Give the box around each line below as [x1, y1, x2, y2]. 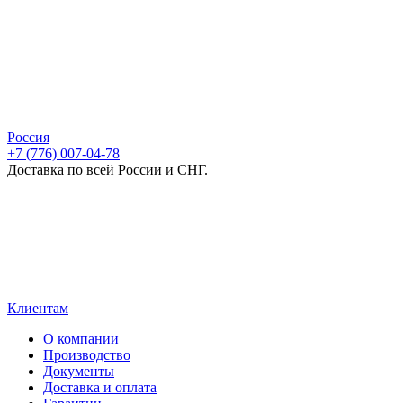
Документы [43, 363, 114, 379]
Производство [43, 347, 130, 363]
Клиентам [7, 300, 68, 316]
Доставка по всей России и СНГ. [7, 162, 208, 177]
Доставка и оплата [43, 380, 157, 395]
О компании [43, 331, 119, 346]
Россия [7, 130, 49, 145]
